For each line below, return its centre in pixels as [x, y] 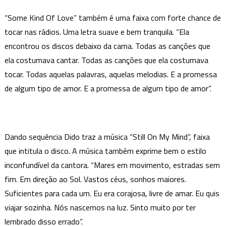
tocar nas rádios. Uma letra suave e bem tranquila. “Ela [97, 32]
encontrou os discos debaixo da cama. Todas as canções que [107, 46]
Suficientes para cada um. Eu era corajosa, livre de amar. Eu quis [112, 193]
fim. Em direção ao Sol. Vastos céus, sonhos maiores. [95, 179]
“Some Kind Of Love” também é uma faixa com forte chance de [112, 17]
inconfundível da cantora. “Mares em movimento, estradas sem [112, 165]
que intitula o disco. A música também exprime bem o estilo [105, 151]
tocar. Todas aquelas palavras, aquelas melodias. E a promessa [110, 74]
